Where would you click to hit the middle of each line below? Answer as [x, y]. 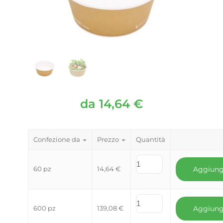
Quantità [151, 139]
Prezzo [108, 139]
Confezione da [57, 139]
